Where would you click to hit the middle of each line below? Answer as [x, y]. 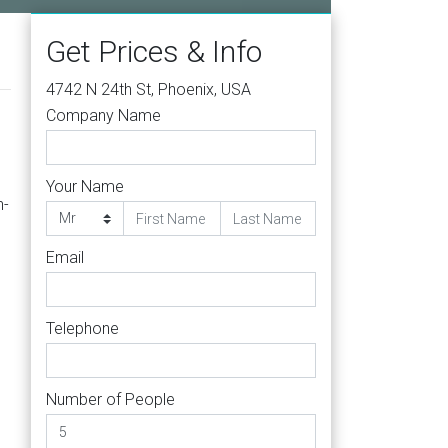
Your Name [85, 186]
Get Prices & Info [154, 51]
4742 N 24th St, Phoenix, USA [148, 89]
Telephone [82, 328]
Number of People [110, 399]
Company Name [103, 115]
